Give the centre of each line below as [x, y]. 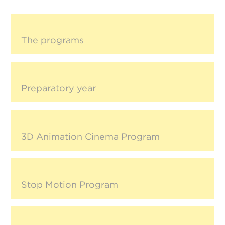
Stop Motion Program [70, 185]
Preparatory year [59, 88]
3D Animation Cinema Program [91, 137]
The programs [53, 40]
